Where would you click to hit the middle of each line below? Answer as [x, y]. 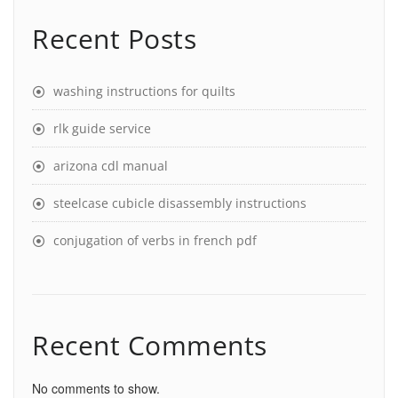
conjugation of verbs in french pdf [155, 240]
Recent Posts [114, 38]
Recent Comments [150, 345]
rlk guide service [102, 128]
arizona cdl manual [111, 165]
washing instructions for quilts [144, 91]
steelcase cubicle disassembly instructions [180, 203]
